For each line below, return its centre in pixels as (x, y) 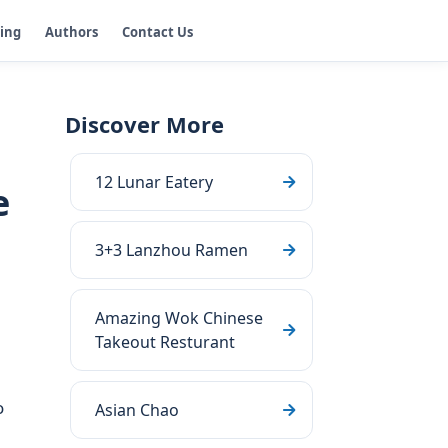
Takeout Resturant (165, 342)
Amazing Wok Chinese (179, 318)
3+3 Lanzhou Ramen (171, 250)
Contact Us (157, 31)
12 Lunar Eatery (154, 182)
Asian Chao (137, 410)
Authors (71, 31)
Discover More (144, 124)
